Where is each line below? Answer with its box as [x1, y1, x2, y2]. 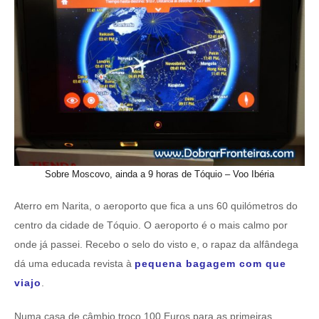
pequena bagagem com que [135, 258, 286, 269]
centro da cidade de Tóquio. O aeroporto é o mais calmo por [14, 219, 288, 231]
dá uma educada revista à [14, 258, 135, 269]
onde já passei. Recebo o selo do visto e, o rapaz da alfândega [14, 239, 298, 250]
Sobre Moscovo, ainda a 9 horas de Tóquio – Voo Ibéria [45, 169, 274, 179]
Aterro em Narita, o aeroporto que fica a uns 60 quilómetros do [14, 200, 298, 211]
